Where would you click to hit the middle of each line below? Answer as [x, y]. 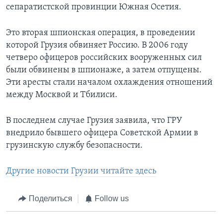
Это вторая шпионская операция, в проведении [101, 33]
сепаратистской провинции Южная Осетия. [94, 7]
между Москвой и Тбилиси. [62, 95]
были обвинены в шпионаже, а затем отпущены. [104, 70]
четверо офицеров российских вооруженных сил [104, 58]
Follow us [112, 199]
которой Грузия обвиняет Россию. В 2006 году [97, 46]
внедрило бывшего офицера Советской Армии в [102, 133]
